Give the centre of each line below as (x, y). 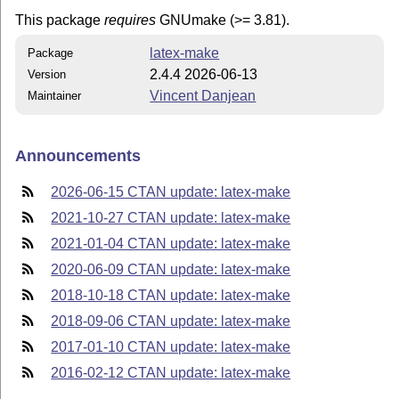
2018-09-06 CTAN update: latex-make (171, 322)
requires (130, 20)
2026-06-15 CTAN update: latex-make (171, 192)
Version (47, 75)
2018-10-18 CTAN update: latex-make (171, 296)
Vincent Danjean (203, 96)
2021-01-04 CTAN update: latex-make (171, 244)
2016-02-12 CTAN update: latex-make (171, 373)
